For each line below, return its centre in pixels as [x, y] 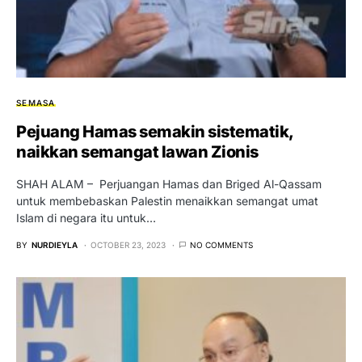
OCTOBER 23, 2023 [128, 244]
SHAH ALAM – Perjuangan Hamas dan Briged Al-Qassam [169, 183]
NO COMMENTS [221, 244]
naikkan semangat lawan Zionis [137, 152]
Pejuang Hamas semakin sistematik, [155, 131]
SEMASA [36, 102]
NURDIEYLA [55, 244]
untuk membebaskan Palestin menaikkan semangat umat [167, 200]
